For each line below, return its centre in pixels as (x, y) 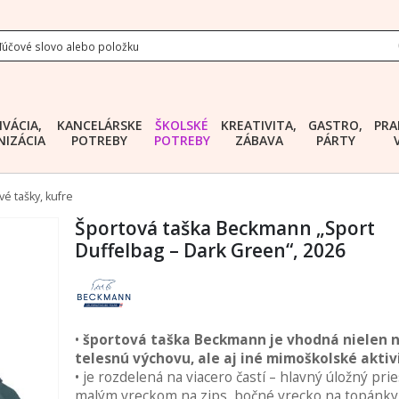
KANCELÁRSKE (99, 125)
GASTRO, (336, 125)
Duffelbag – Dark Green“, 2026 (210, 250)
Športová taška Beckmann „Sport (224, 228)
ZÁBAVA (259, 140)
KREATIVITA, (259, 125)
